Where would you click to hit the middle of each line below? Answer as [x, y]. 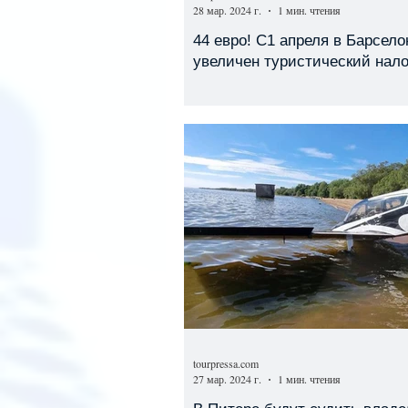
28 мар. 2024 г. [227, 10]
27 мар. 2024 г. [227, 379]
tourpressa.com [226, 363]
